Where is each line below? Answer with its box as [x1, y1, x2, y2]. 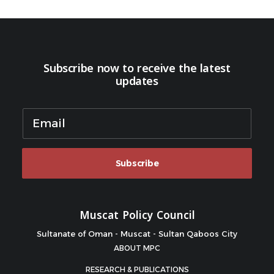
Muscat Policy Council [79, 206, 195, 225]
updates [116, 71, 158, 92]
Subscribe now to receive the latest [43, 58, 231, 79]
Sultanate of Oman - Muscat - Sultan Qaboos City [37, 229, 237, 239]
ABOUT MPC [114, 243, 160, 253]
